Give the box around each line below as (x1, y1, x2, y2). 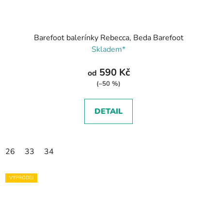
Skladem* (92, 44, 125, 55)
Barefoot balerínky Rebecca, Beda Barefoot (33, 32, 184, 44)
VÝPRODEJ (9, 174, 33, 182)
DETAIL (94, 106, 123, 117)
